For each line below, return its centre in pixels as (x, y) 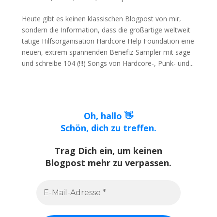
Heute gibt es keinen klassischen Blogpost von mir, (101, 18)
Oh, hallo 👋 (108, 116)
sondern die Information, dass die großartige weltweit (106, 30)
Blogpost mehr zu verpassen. (108, 163)
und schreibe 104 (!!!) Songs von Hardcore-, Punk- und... (108, 63)
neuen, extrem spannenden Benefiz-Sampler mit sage (106, 52)
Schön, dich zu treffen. (108, 128)
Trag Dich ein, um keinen (108, 151)
